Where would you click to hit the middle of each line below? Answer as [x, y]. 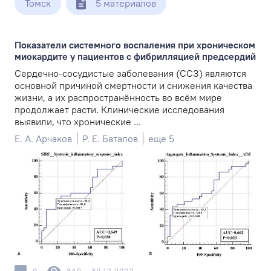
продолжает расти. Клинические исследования [119, 109]
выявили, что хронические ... [78, 122]
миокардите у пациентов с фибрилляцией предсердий [135, 56]
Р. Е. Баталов [110, 139]
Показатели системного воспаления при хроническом [135, 45]
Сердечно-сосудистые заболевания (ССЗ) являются [130, 73]
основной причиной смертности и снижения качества [133, 85]
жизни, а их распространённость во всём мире [118, 97]
